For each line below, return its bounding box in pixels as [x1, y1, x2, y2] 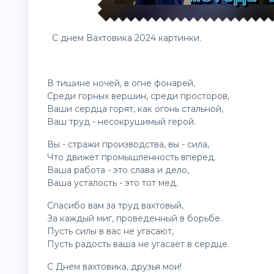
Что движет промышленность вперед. [47, 152, 216, 163]
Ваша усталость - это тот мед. [47, 177, 178, 188]
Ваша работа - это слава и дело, [47, 165, 189, 176]
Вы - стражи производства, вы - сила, [47, 139, 209, 150]
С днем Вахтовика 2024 [47, 32, 158, 43]
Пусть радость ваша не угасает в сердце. [47, 239, 229, 250]
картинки [158, 32, 199, 43]
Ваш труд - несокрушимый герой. [47, 116, 196, 127]
